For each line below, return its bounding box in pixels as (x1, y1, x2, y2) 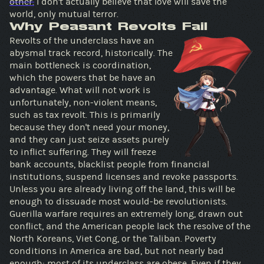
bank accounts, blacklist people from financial (9, 159, 209, 170)
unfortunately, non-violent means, (9, 97, 157, 108)
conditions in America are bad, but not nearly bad (9, 245, 224, 256)
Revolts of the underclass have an (9, 35, 154, 46)
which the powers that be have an (9, 72, 156, 83)
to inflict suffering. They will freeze (9, 146, 156, 157)
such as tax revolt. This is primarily (9, 109, 33, 120)
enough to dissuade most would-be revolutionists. (9, 196, 227, 207)
